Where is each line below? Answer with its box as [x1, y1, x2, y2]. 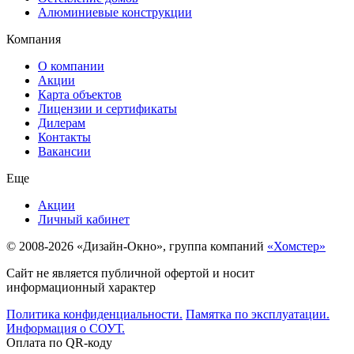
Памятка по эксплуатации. [186, 307, 330, 322]
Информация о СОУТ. [6, 322, 125, 336]
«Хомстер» [267, 239, 326, 254]
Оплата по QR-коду [6, 336, 112, 350]
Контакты [38, 130, 91, 145]
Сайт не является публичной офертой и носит [6, 266, 254, 281]
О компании [38, 59, 104, 73]
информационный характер [6, 281, 156, 295]
